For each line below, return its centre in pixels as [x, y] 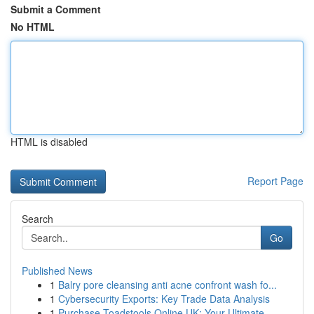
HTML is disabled [49, 142]
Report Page [275, 181]
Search [37, 219]
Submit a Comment [56, 9]
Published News [57, 271]
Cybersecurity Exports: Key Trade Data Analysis [164, 299]
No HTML [33, 27]
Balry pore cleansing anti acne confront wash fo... [168, 285]
